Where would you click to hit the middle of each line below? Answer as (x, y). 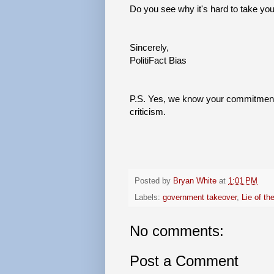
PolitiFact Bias (158, 60)
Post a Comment (184, 261)
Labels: (149, 198)
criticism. (148, 111)
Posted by (154, 181)
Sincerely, (149, 47)
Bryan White (195, 181)
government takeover (200, 198)
